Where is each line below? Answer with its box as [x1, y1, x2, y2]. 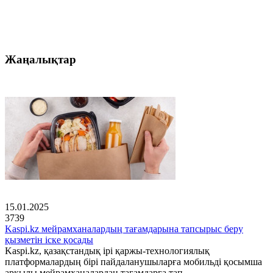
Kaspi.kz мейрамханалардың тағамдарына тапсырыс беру [5, 224, 243, 235]
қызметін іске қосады [5, 235, 93, 246]
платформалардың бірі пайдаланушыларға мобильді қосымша [5, 257, 262, 268]
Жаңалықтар [5, 52, 76, 66]
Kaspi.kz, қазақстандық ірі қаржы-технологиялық [5, 246, 210, 257]
